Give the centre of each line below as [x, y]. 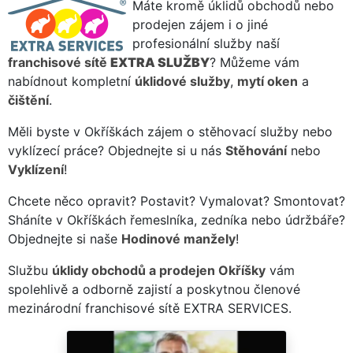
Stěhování [256, 150]
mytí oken [268, 81]
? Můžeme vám [255, 62]
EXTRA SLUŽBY [160, 62]
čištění [28, 100]
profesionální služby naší [206, 43]
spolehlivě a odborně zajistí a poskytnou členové [154, 289]
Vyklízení [36, 169]
